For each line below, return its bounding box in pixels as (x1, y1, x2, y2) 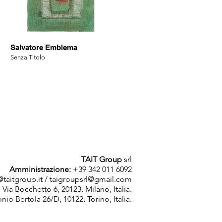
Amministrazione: (9, 165, 73, 174)
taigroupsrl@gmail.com (50, 174, 132, 184)
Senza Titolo (10, 54, 45, 61)
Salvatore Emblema (10, 43, 77, 52)
